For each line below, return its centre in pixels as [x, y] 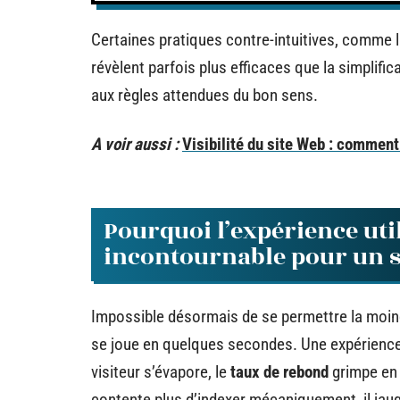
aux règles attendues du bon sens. [204, 95]
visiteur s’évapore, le [161, 371]
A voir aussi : [135, 144]
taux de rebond [279, 371]
